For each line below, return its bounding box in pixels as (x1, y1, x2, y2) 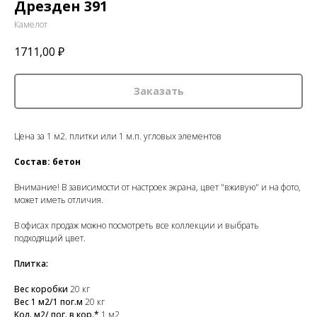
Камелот (14, 18, 47, 30)
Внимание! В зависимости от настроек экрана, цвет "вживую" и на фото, (14, 181, 301, 194)
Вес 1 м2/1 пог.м (14, 296, 85, 309)
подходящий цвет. (14, 232, 86, 245)
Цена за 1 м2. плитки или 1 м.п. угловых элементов (14, 130, 221, 143)
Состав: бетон (14, 156, 81, 168)
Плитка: (14, 258, 48, 270)
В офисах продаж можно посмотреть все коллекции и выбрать (14, 219, 259, 232)
